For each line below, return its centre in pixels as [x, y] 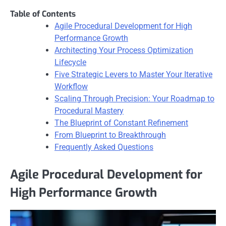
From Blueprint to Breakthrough [110, 135]
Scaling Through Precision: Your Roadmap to [134, 99]
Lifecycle [70, 63]
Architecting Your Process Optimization [124, 50]
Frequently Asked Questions [104, 147]
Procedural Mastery [89, 111]
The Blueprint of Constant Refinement [121, 123]
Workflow [71, 87]
